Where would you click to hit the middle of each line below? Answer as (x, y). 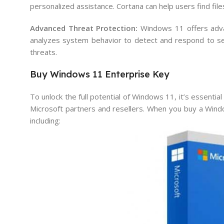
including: (45, 120)
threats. (43, 52)
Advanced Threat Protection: (84, 28)
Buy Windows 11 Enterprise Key (100, 74)
